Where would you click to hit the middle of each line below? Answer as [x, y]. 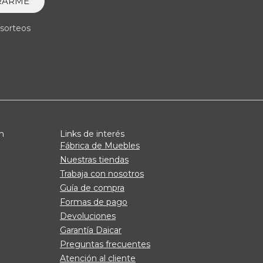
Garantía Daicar [91, 230]
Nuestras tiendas [94, 159]
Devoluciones [88, 216]
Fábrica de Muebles [100, 145]
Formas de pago [94, 202]
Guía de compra [92, 188]
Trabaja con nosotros [102, 173]
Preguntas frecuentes [105, 244]
